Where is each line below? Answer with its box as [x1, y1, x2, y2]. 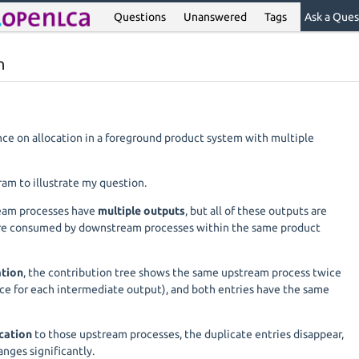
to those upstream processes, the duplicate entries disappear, [32, 328, 344, 341]
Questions [114, 10, 167, 23]
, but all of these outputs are [185, 204, 327, 217]
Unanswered [184, 10, 248, 23]
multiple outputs [98, 204, 185, 217]
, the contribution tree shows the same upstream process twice [23, 266, 341, 279]
